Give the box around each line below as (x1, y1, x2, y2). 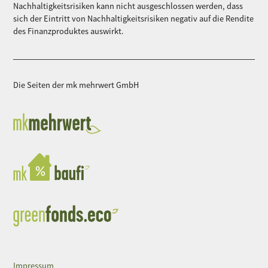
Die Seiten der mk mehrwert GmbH (13, 80, 139, 91)
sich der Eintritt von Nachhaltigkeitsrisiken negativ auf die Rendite (13, 13, 254, 25)
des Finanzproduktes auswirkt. (13, 26, 124, 37)
